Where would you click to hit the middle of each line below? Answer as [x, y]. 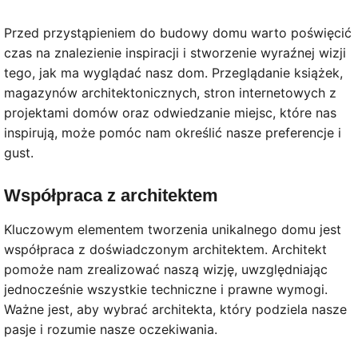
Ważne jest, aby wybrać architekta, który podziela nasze [175, 309]
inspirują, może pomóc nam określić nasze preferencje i [173, 133]
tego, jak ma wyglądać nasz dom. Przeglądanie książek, [173, 73]
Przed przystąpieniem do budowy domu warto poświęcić [178, 33]
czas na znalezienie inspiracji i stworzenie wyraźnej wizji [175, 53]
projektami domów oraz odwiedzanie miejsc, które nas [170, 113]
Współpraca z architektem [111, 195]
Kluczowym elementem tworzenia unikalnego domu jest [173, 229]
